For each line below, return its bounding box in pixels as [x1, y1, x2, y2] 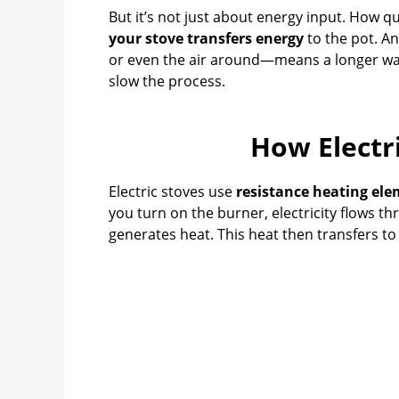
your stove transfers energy [109, 28, 304, 49]
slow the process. [109, 71, 225, 92]
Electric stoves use [109, 182, 236, 202]
